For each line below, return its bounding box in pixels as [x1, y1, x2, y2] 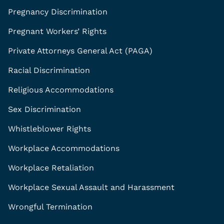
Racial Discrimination [8, 65, 90, 75]
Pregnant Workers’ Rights [8, 26, 106, 36]
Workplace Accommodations [8, 143, 119, 153]
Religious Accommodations [8, 84, 113, 94]
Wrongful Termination [8, 201, 92, 211]
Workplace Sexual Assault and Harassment [8, 182, 174, 192]
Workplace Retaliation [8, 162, 94, 172]
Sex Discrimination [8, 104, 81, 114]
